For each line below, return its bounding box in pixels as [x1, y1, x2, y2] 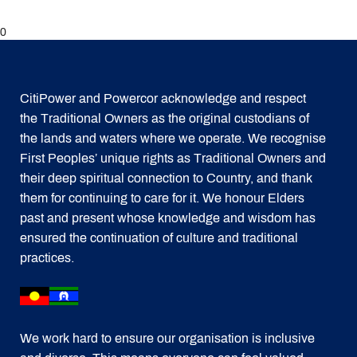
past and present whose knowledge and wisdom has [20, 211, 316, 225]
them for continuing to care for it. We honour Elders [20, 191, 304, 205]
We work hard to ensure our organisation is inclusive [20, 331, 315, 345]
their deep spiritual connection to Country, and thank [20, 171, 312, 185]
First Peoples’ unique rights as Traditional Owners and [20, 151, 326, 165]
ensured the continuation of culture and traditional [20, 231, 298, 245]
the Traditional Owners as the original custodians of [20, 112, 309, 125]
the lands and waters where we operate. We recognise [20, 131, 326, 145]
